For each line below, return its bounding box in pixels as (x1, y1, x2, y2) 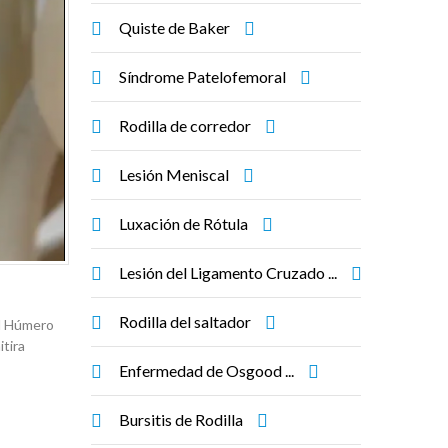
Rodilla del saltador (119, 312, 251, 331)
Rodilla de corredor (119, 116, 251, 135)
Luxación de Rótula (119, 214, 248, 233)
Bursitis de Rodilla (119, 410, 243, 429)
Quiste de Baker (119, 18, 230, 37)
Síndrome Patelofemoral (119, 67, 286, 86)
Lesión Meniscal (119, 165, 229, 184)
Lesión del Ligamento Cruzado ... (119, 263, 337, 282)
